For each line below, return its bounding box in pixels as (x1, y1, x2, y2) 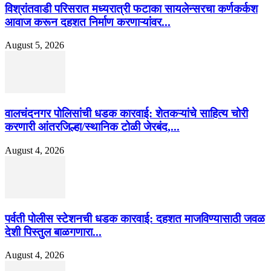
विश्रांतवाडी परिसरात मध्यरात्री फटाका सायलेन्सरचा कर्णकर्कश (5, 2, 258, 15)
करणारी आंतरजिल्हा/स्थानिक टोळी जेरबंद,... (5, 120, 180, 134)
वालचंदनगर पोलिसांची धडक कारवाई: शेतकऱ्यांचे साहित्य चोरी (5, 107, 248, 120)
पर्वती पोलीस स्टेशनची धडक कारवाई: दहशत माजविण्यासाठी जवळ (5, 212, 265, 225)
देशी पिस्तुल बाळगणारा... (5, 225, 102, 238)
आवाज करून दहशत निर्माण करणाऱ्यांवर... (5, 15, 171, 28)
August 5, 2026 (5, 40, 64, 51)
